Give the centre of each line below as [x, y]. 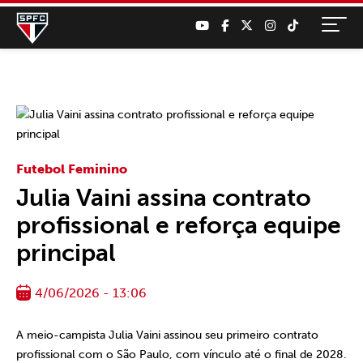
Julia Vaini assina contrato [164, 198]
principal [66, 253]
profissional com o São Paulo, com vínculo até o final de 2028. [181, 354]
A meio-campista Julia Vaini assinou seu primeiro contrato [167, 335]
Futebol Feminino [72, 169]
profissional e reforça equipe [179, 225]
